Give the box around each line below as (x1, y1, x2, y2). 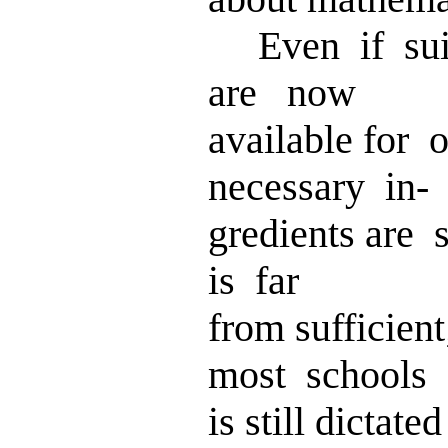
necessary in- (208, 164, 429, 209)
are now (208, 70, 356, 115)
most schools (208, 352, 427, 397)
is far (208, 258, 299, 303)
